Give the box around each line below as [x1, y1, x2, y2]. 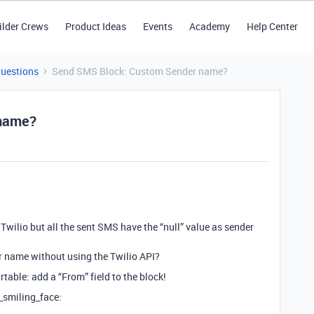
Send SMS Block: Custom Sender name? [52, 64, 228, 78]
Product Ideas [64, 20, 126, 33]
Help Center [246, 20, 298, 33]
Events [142, 20, 172, 33]
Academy [189, 20, 230, 33]
